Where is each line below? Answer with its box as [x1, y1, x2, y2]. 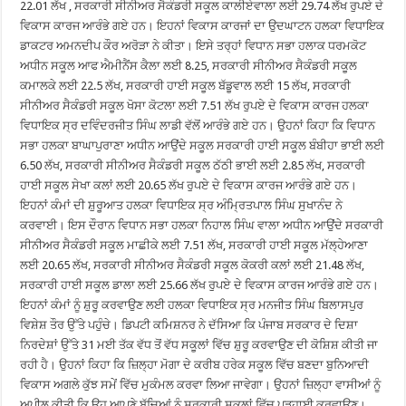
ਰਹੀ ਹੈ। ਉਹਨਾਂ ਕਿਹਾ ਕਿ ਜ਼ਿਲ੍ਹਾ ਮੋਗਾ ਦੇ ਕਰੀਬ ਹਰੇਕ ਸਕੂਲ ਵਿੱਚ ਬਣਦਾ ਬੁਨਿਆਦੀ [20, 357, 370, 372]
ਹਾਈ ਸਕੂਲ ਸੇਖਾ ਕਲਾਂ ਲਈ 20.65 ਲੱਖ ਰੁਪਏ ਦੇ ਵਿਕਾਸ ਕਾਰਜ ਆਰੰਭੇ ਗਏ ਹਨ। [20, 178, 358, 192]
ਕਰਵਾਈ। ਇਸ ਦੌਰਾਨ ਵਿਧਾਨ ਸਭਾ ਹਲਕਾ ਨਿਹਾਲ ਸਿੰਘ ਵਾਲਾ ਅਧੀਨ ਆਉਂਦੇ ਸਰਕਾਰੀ [20, 217, 384, 232]
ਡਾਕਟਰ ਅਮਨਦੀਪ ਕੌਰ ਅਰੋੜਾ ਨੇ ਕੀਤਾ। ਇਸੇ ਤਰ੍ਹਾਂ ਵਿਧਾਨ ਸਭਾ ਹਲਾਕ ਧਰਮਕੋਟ [20, 38, 367, 53]
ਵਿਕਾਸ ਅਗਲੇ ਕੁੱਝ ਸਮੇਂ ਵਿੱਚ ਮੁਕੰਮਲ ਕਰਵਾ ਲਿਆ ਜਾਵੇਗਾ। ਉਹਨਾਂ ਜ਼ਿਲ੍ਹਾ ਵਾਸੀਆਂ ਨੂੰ [20, 377, 382, 391]
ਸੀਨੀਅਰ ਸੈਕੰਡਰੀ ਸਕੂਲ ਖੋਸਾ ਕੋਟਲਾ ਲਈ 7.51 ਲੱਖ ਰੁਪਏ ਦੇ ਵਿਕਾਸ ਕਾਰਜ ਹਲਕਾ [20, 98, 370, 112]
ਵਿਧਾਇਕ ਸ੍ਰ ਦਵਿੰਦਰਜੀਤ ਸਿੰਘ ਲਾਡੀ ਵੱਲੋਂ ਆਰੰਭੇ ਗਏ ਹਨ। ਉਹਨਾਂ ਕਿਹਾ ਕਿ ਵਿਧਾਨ [20, 118, 376, 132]
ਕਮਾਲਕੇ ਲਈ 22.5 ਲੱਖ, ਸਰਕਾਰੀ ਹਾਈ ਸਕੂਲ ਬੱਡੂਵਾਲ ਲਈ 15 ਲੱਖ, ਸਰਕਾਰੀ [20, 78, 352, 92]
